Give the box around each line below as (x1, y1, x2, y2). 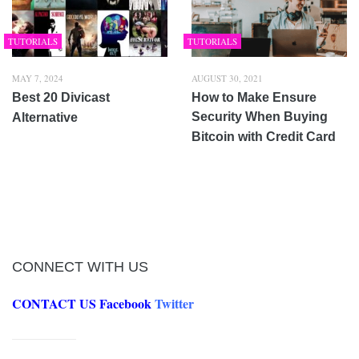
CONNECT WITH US (12, 258, 148, 275)
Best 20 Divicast (12, 90, 110, 104)
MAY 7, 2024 (12, 71, 63, 84)
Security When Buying (192, 109, 328, 123)
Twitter (155, 293, 194, 313)
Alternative (12, 110, 78, 124)
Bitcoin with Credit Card (192, 129, 336, 143)
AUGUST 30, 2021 (192, 71, 263, 84)
